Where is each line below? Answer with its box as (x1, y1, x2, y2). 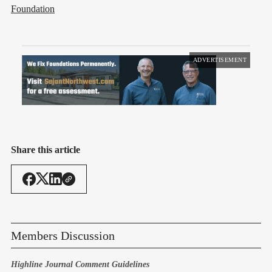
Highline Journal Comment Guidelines (11, 259, 149, 269)
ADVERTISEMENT (192, 56, 246, 63)
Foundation (11, 3, 55, 14)
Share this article (11, 144, 80, 155)
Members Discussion (11, 228, 115, 242)
